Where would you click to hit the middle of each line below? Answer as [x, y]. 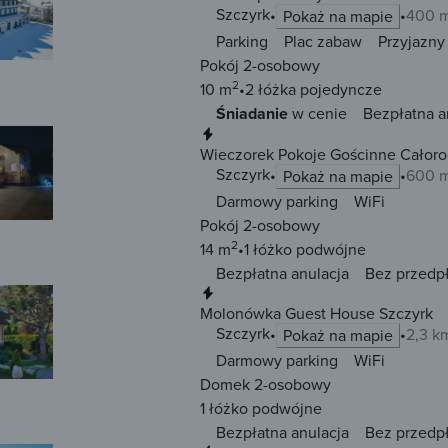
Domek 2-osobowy [265, 384]
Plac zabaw [323, 41]
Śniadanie [252, 114]
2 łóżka [270, 89]
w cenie [317, 113]
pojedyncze [339, 89]
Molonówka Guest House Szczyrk [316, 313]
